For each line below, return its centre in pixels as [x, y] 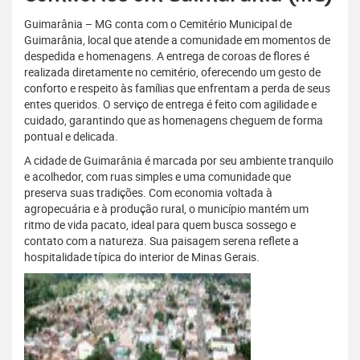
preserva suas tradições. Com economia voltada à [148, 193]
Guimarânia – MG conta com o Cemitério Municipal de [158, 24]
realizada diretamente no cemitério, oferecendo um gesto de [172, 72]
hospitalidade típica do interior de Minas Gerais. [142, 257]
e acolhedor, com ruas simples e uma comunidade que [157, 177]
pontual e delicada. [71, 137]
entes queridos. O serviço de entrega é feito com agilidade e [170, 104]
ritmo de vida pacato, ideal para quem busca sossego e [160, 225]
